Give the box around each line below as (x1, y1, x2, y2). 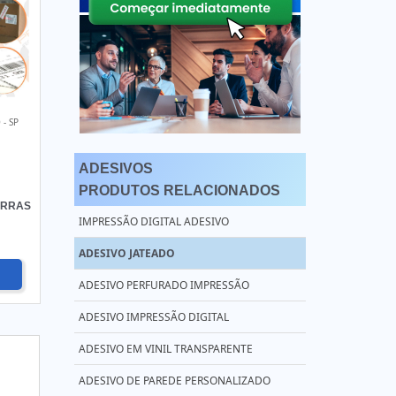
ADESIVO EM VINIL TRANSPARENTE (78, 341, 253, 356)
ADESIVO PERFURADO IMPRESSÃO (78, 278, 249, 293)
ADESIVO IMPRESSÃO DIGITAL (78, 309, 229, 324)
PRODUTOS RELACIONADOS (78, 183, 280, 198)
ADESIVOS (78, 161, 153, 176)
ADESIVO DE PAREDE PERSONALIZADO (78, 373, 270, 388)
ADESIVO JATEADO (78, 246, 175, 261)
